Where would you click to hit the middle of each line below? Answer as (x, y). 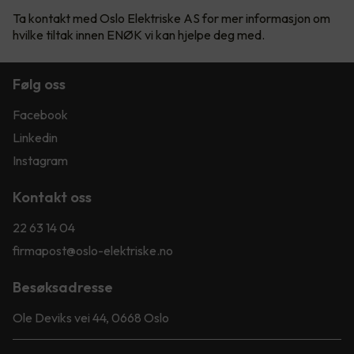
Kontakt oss (52, 198)
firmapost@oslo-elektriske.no (93, 251)
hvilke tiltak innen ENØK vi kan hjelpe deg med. (139, 35)
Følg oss (39, 85)
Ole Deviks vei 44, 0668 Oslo (91, 318)
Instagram (40, 161)
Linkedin (35, 138)
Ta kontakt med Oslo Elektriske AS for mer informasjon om (171, 19)
